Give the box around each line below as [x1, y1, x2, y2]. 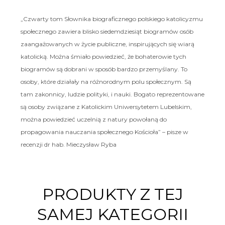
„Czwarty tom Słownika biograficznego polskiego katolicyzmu [20, 15, 203, 23]
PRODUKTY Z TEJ [42, 184, 183, 204]
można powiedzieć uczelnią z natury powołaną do [20, 115, 167, 123]
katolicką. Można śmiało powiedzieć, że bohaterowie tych [20, 52, 186, 60]
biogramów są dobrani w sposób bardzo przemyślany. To [20, 65, 187, 73]
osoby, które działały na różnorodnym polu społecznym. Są [20, 77, 191, 85]
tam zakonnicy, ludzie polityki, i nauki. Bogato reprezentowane [20, 90, 204, 98]
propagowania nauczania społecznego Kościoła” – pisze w [20, 128, 188, 136]
